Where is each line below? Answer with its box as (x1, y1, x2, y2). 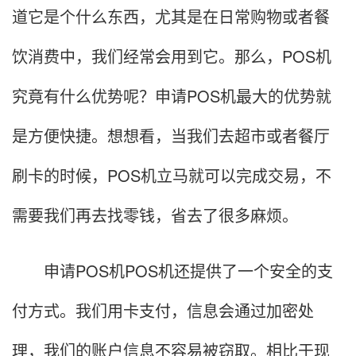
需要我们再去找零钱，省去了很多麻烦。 (12, 203, 298, 227)
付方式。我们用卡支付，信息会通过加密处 (12, 299, 314, 323)
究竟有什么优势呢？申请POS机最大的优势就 (12, 84, 331, 108)
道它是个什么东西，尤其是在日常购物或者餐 (12, 5, 330, 29)
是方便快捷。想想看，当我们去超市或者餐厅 (12, 124, 330, 148)
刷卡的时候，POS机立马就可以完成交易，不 (12, 164, 331, 188)
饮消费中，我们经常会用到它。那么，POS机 (12, 44, 331, 68)
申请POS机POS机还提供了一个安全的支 (12, 259, 333, 283)
